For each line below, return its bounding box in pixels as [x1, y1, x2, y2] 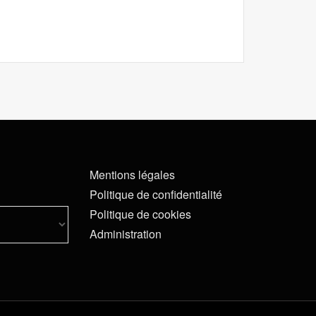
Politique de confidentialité [90, 186, 222, 203]
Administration [90, 226, 162, 243]
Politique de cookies [90, 206, 191, 223]
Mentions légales [90, 166, 175, 183]
